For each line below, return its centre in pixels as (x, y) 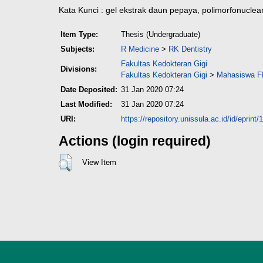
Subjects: (77, 49)
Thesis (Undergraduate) (161, 34)
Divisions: (79, 69)
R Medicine (140, 49)
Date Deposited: (89, 89)
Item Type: (79, 34)
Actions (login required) (135, 141)
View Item (99, 162)
